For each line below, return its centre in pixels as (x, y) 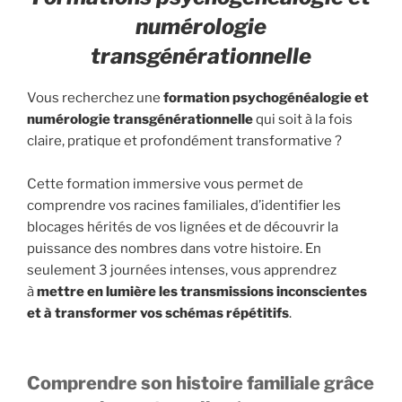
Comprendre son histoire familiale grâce (201, 383)
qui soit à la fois (303, 119)
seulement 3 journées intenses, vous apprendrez (182, 270)
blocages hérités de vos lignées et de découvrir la (183, 227)
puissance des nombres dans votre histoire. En (174, 248)
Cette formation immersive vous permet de (165, 184)
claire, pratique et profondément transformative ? (184, 140)
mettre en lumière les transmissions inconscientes (202, 291)
